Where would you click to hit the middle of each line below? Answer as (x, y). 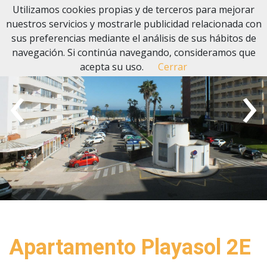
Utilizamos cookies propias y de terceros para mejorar (133, 10)
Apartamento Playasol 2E (130, 248)
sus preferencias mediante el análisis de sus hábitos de (133, 38)
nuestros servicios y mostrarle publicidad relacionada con (133, 24)
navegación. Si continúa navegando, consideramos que (133, 52)
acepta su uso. (112, 67)
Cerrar (173, 67)
